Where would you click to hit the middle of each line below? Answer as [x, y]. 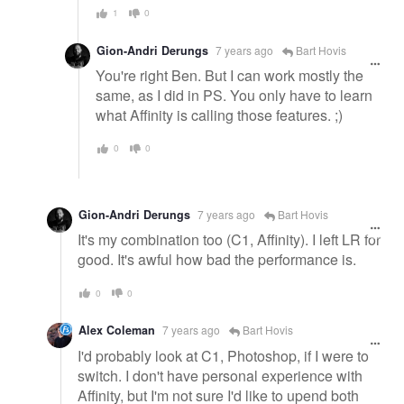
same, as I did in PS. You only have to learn [234, 96]
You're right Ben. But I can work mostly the [230, 76]
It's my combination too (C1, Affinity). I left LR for [229, 240]
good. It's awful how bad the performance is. [217, 260]
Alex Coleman [117, 330]
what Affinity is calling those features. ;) [219, 115]
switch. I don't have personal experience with [220, 375]
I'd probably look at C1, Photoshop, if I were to [223, 355]
